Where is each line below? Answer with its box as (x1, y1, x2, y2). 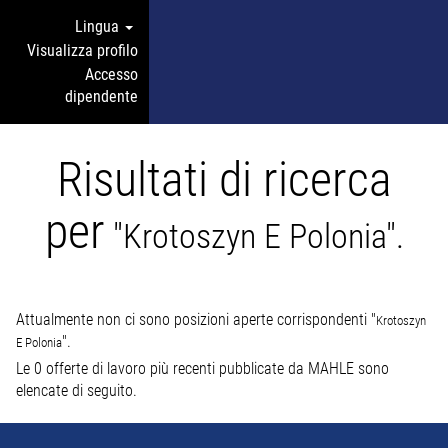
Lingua (75, 17, 123, 36)
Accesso (85, 65, 138, 84)
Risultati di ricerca (56, 151, 392, 208)
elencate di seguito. (16, 381, 137, 400)
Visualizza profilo (27, 41, 138, 60)
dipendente (65, 87, 138, 106)
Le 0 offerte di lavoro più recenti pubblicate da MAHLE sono (16, 359, 389, 378)
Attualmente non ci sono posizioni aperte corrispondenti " (16, 310, 376, 329)
